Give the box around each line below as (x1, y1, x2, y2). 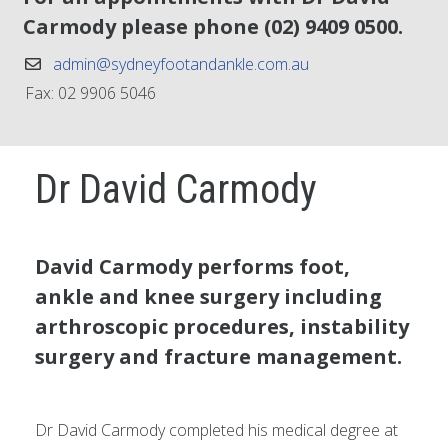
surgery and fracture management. (35, 343, 402, 370)
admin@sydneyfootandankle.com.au (53, 53, 309, 75)
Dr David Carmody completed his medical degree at (35, 419, 398, 441)
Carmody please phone (23, 13, 264, 40)
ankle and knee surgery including (35, 283, 382, 310)
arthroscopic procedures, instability (35, 313, 409, 340)
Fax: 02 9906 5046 (25, 82, 156, 104)
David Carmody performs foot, (35, 253, 350, 280)
